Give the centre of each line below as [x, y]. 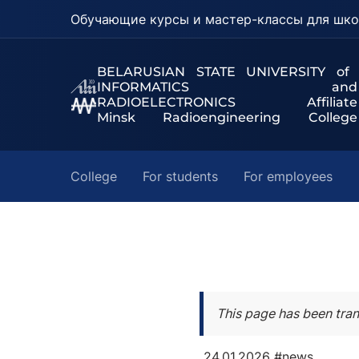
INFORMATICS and [227, 87]
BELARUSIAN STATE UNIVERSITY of [223, 72]
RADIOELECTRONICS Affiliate [227, 102]
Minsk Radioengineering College [227, 117]
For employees [288, 176]
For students [180, 176]
